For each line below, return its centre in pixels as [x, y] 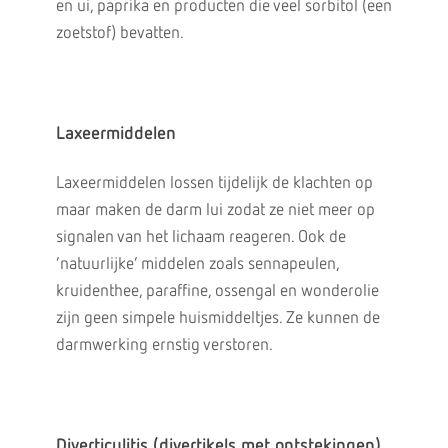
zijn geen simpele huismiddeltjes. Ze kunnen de [217, 318]
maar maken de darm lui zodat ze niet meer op [215, 210]
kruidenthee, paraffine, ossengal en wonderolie [217, 291]
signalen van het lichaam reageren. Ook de [200, 237]
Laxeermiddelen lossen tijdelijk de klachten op [214, 183]
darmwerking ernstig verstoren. [164, 345]
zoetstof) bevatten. [119, 33]
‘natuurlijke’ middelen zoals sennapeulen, [197, 264]
